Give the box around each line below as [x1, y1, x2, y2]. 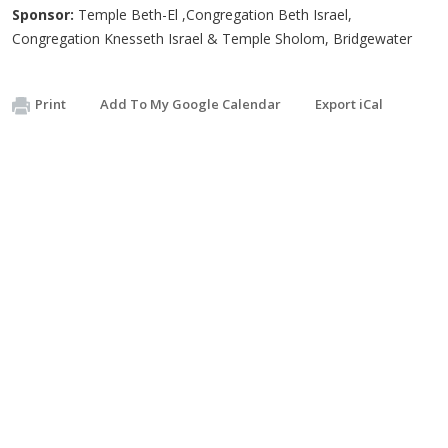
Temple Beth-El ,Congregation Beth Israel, [74, 5, 352, 24]
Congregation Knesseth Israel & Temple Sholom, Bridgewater [12, 29, 412, 48]
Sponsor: [12, 5, 74, 24]
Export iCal [315, 95, 383, 113]
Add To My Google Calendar [100, 95, 281, 113]
